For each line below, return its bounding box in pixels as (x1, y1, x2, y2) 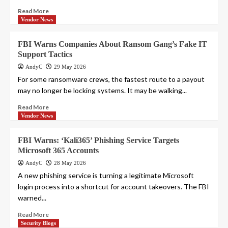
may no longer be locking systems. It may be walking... (18, 86, 187, 95)
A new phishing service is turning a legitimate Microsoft (18, 171, 194, 180)
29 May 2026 (54, 64, 86, 70)
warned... (18, 193, 46, 203)
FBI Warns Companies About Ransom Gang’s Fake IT (18, 40, 207, 49)
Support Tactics (18, 50, 72, 59)
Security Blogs (21, 220, 56, 226)
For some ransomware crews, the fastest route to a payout (18, 75, 205, 84)
